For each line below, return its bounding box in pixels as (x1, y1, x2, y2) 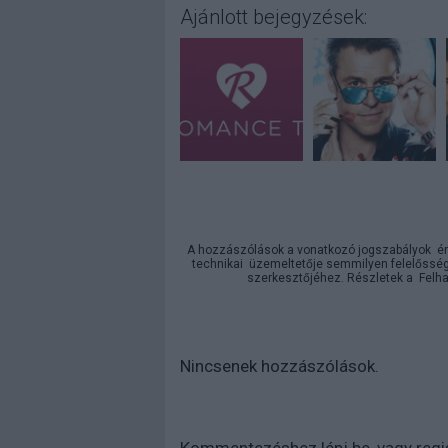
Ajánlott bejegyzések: (179, 5, 367, 29)
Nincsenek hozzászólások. (179, 356, 379, 376)
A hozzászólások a (187, 243, 297, 257)
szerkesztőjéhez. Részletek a (247, 271, 419, 285)
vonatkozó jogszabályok (297, 243, 431, 257)
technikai (192, 257, 243, 271)
